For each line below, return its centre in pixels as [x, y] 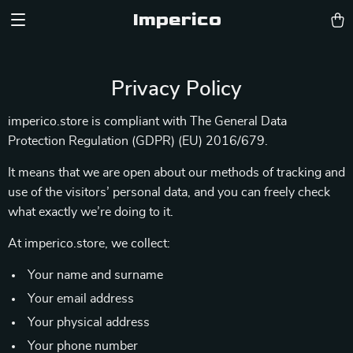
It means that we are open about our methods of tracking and [176, 173]
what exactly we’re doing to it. [91, 212]
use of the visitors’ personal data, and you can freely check [169, 192]
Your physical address [89, 322]
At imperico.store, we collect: [89, 243]
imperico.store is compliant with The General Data [147, 121]
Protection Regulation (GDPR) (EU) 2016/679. [138, 141]
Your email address [81, 299]
